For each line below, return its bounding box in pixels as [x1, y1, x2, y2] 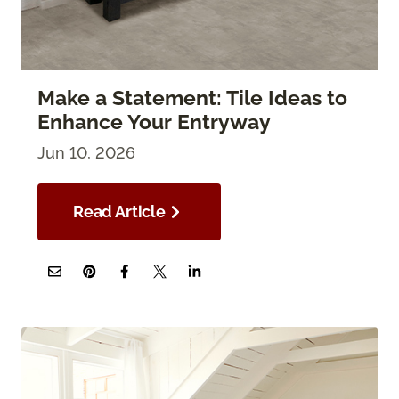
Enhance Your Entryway [37, 110, 271, 134]
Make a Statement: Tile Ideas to [37, 86, 347, 110]
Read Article [73, 202, 166, 222]
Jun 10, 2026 [37, 143, 135, 163]
